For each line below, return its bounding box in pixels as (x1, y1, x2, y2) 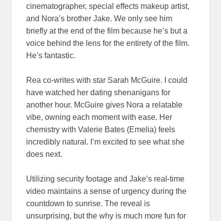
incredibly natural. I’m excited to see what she (26, 137, 185, 146)
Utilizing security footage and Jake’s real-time (26, 174, 185, 183)
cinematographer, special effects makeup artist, (26, 1, 190, 10)
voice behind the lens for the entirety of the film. (26, 38, 190, 47)
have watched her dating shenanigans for (26, 88, 171, 97)
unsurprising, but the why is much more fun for (26, 211, 186, 220)
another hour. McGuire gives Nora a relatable (26, 100, 183, 109)
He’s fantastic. (26, 51, 78, 60)
